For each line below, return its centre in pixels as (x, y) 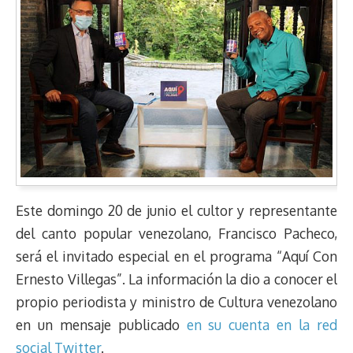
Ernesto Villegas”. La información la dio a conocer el (176, 279)
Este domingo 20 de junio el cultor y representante (176, 211)
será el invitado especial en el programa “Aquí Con (176, 256)
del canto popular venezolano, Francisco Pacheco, (176, 234)
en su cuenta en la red (262, 325)
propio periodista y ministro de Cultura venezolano (176, 302)
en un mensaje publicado (101, 325)
